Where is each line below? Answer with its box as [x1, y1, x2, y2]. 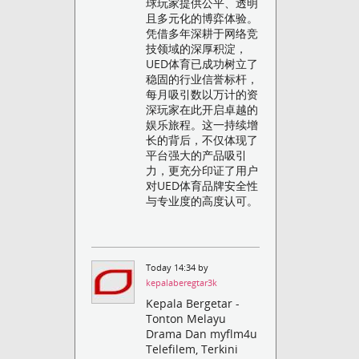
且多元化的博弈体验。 [146, 10, 259, 26]
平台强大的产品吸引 [146, 147, 248, 163]
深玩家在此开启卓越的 [146, 101, 259, 117]
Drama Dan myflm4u [146, 326, 258, 342]
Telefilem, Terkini [146, 341, 239, 357]
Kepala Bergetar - [146, 296, 240, 312]
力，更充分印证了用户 [146, 162, 259, 178]
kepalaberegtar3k [146, 276, 218, 288]
